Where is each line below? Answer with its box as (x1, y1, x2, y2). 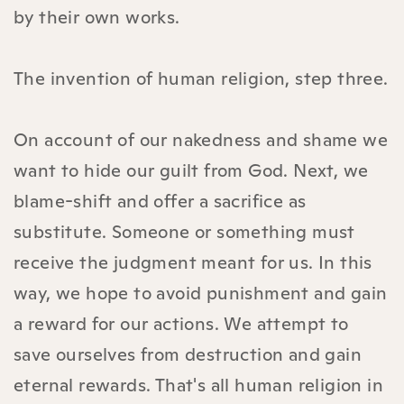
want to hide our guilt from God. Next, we (14, 158, 369, 182)
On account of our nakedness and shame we (14, 127, 388, 151)
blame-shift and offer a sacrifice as (14, 188, 307, 213)
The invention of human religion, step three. (14, 66, 389, 90)
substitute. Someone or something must (14, 219, 355, 243)
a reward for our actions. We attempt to (14, 311, 349, 335)
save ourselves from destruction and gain (14, 342, 362, 366)
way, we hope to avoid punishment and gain (14, 280, 388, 305)
